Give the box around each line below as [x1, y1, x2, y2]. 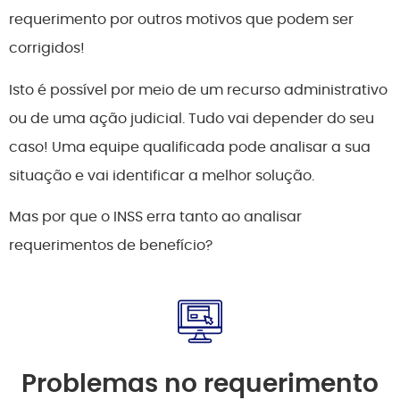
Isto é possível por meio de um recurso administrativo [9, 79, 387, 100]
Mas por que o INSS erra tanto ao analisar [9, 206, 302, 228]
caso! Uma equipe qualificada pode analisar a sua [9, 136, 371, 157]
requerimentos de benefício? [9, 235, 212, 256]
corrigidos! [9, 37, 85, 59]
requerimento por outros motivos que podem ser [9, 9, 354, 30]
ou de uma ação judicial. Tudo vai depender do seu [9, 107, 374, 129]
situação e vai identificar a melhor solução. [9, 164, 314, 186]
